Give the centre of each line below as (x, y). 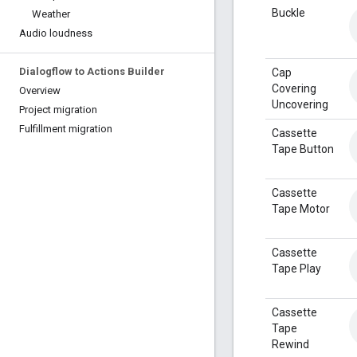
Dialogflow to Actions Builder (92, 71)
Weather (51, 14)
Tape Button (303, 149)
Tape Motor (301, 208)
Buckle (288, 12)
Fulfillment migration (66, 129)
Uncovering (300, 104)
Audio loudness (56, 33)
